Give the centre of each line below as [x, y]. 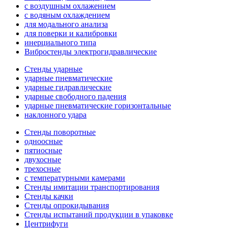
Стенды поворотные [60, 132]
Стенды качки [49, 196]
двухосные [43, 159]
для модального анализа [66, 24]
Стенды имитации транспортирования [92, 187]
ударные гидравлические [68, 87]
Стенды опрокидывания [67, 205]
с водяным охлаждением [67, 15]
